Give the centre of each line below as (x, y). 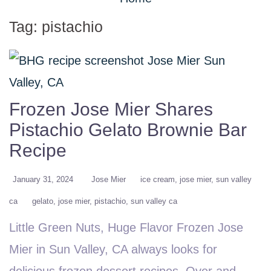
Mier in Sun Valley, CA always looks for (113, 249)
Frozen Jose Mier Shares (111, 109)
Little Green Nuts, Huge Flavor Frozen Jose (126, 227)
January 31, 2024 (43, 179)
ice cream (158, 179)
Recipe (38, 150)
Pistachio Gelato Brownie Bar (128, 130)
